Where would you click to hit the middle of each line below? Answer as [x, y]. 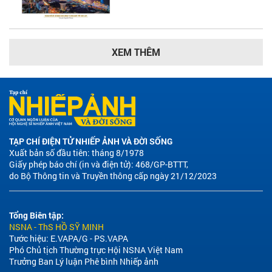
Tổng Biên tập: [36, 215]
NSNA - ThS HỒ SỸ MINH [56, 226]
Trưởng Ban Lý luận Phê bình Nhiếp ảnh [84, 261]
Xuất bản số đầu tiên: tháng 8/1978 [76, 152]
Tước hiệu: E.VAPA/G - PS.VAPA [69, 238]
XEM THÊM [136, 52]
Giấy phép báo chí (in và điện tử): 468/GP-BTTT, [99, 164]
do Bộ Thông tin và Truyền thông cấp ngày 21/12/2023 [113, 175]
